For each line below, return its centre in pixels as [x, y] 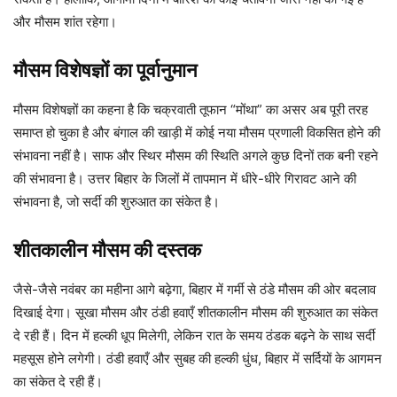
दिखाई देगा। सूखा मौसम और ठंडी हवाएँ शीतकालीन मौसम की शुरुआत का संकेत [195, 312]
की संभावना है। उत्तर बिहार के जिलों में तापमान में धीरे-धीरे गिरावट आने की [185, 178]
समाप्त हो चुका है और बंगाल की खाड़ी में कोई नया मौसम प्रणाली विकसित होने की [197, 132]
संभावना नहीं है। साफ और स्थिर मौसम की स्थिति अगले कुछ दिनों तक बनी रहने [196, 155]
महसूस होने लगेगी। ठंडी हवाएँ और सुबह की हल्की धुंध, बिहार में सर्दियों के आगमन [198, 358]
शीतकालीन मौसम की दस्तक [107, 249]
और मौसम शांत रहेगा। [65, 21]
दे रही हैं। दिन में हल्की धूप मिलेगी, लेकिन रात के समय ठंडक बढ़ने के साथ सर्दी [194, 335]
